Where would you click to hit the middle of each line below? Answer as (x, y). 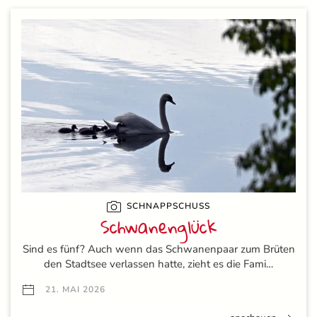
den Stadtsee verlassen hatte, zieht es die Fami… (158, 264)
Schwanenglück (158, 226)
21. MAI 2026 (74, 289)
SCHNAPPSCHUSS (167, 206)
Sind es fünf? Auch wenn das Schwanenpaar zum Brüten (158, 249)
